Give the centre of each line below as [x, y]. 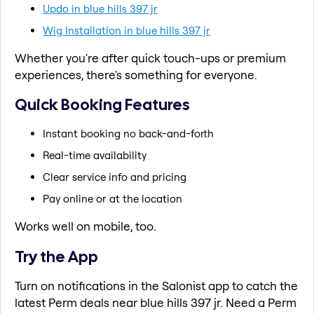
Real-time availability [95, 155]
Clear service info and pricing [115, 177]
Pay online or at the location [112, 198]
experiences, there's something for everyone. [136, 74]
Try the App [56, 256]
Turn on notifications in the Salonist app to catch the [156, 286]
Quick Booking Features [102, 105]
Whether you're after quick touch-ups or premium [150, 57]
